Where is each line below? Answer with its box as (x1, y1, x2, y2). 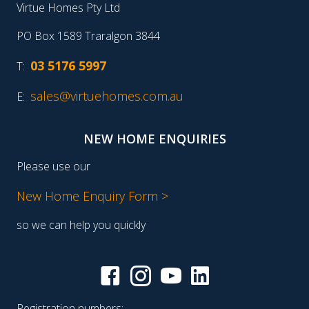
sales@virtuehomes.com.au (30, 88, 183, 105)
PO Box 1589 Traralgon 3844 (17, 28, 160, 44)
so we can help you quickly (17, 217, 146, 233)
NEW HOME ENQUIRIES (83, 130, 226, 148)
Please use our (17, 159, 90, 175)
